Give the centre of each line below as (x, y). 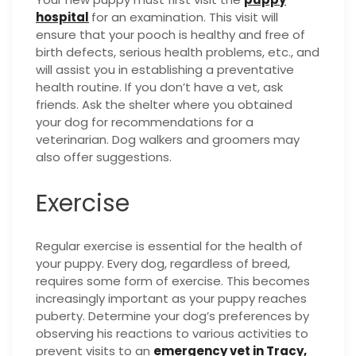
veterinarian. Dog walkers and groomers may (168, 140)
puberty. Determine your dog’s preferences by (172, 315)
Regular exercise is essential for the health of (169, 246)
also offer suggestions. (104, 157)
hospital (62, 17)
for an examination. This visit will (185, 17)
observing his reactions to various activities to (172, 333)
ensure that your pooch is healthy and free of (170, 35)
